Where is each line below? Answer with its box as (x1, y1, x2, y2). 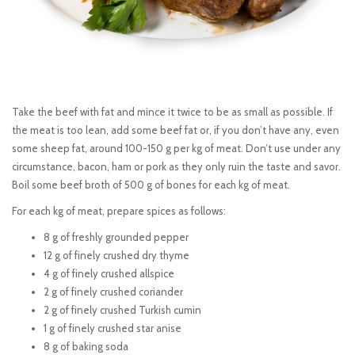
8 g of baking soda (44, 339, 128, 353)
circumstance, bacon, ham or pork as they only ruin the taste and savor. (12, 159, 341, 173)
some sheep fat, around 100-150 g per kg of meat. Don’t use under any (12, 141, 341, 155)
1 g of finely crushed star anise (44, 321, 181, 334)
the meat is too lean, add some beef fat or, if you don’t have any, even (12, 123, 339, 136)
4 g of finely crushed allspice (44, 266, 174, 280)
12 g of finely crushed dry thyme (44, 248, 189, 261)
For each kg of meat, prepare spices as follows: (12, 204, 226, 217)
